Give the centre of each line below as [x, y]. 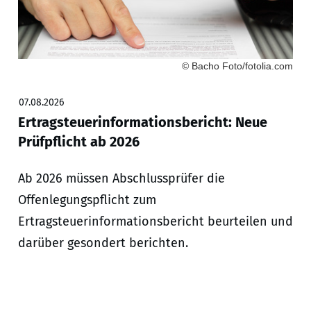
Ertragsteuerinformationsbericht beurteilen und [155, 222]
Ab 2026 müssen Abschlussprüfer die [121, 179]
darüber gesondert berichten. [103, 243]
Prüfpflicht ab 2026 [78, 142]
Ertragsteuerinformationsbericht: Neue [142, 123]
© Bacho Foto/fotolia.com [237, 66]
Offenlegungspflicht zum [87, 200]
